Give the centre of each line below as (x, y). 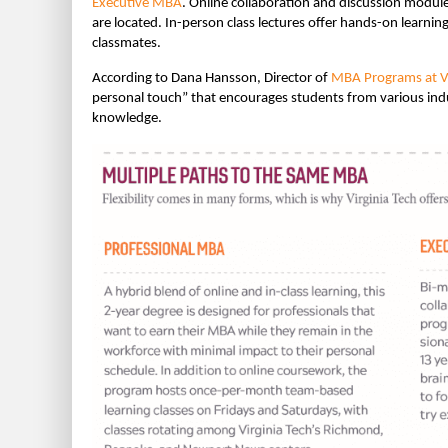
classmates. (126, 44)
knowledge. (127, 119)
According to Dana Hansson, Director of (211, 79)
